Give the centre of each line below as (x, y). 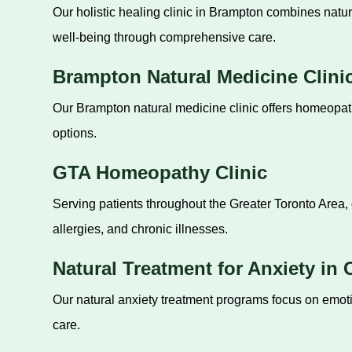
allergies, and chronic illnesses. (140, 229)
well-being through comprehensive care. (164, 37)
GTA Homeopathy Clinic (159, 172)
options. (74, 133)
